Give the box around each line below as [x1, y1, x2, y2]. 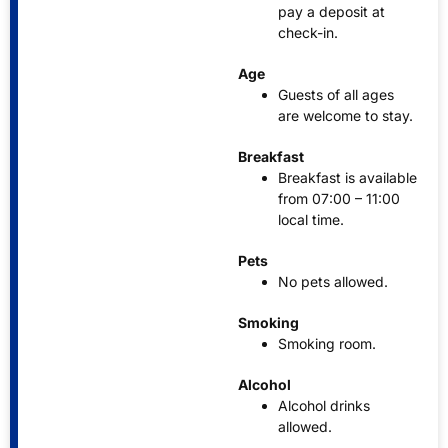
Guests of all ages [278, 85, 394, 103]
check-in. [278, 23, 338, 41]
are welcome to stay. [278, 106, 413, 124]
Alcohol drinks [278, 396, 370, 414]
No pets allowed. [278, 272, 388, 290]
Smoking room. [278, 334, 376, 352]
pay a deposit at [278, 2, 385, 20]
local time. [278, 210, 344, 228]
